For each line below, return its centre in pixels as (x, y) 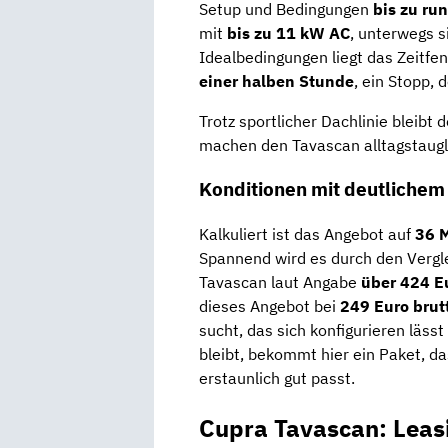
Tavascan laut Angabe (280, 282)
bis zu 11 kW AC (288, 32)
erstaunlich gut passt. (277, 378)
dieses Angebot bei (269, 306)
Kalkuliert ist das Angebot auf (307, 234)
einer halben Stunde (276, 80)
